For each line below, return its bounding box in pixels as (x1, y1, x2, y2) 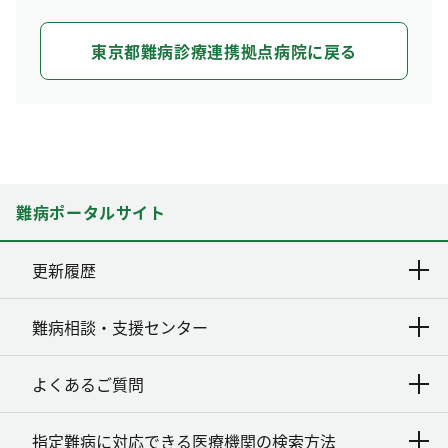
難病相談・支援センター (32, 315, 208, 340)
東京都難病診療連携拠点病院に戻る (90, 38, 358, 63)
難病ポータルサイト (16, 200, 166, 225)
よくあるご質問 (32, 372, 144, 397)
